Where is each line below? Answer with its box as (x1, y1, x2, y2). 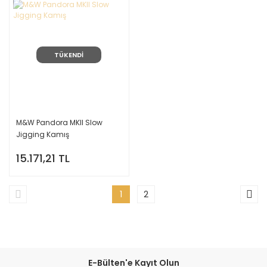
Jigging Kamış (16, 129, 69, 139)
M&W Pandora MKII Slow (16, 117, 103, 128)
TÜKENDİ (54, 50, 84, 60)
